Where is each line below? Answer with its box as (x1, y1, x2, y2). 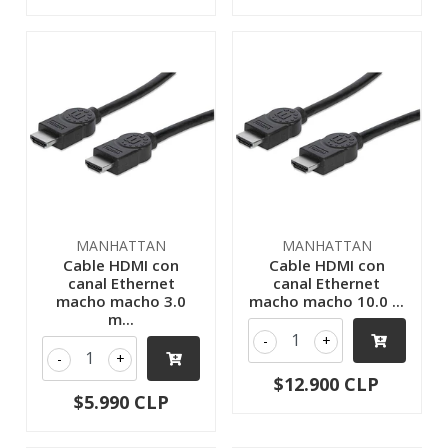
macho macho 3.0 (56, 291, 187, 312)
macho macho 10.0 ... (249, 291, 405, 312)
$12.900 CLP (274, 372, 380, 397)
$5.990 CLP (73, 390, 169, 415)
